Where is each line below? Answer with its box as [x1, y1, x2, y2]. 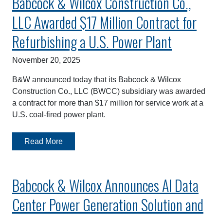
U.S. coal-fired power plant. [12, 110, 106, 119]
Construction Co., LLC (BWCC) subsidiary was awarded [12, 87, 205, 95]
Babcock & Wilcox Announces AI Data [12, 174, 199, 197]
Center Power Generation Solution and [12, 194, 203, 216]
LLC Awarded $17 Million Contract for [12, 11, 197, 33]
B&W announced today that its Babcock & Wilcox [12, 75, 181, 84]
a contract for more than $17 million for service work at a [12, 98, 203, 107]
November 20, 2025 [12, 55, 80, 64]
